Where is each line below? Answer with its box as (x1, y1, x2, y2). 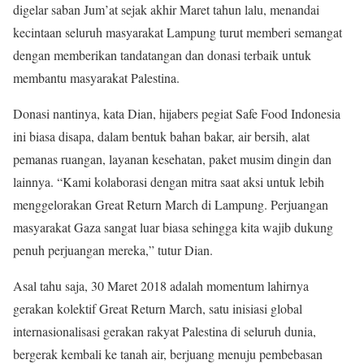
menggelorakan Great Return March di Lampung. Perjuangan (13, 195, 328, 213)
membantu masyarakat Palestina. (13, 68, 180, 86)
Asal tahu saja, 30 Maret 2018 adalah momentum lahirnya (13, 276, 309, 294)
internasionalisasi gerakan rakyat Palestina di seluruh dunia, (13, 322, 316, 340)
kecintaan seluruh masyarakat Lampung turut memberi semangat (13, 23, 342, 41)
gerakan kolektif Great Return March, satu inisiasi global (13, 299, 302, 317)
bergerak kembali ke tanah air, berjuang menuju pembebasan (13, 344, 323, 362)
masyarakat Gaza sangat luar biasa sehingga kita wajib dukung (13, 218, 333, 236)
